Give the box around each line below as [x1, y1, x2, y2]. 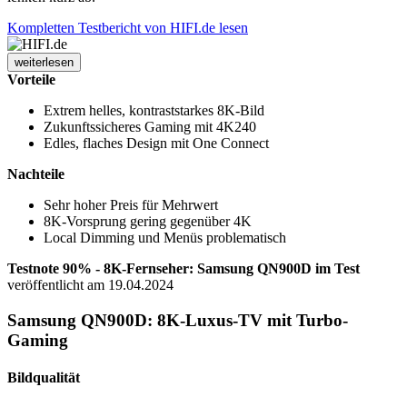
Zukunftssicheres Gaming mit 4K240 [44, 119, 256, 135]
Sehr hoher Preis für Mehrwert [44, 197, 218, 213]
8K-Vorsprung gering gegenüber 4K [44, 213, 252, 230]
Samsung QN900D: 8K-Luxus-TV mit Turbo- [7, 310, 348, 330]
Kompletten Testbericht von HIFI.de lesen [7, 20, 248, 36]
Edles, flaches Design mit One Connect [44, 135, 269, 152]
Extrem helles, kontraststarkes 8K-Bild [44, 103, 264, 119]
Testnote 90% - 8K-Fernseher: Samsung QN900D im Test [7, 261, 360, 277]
